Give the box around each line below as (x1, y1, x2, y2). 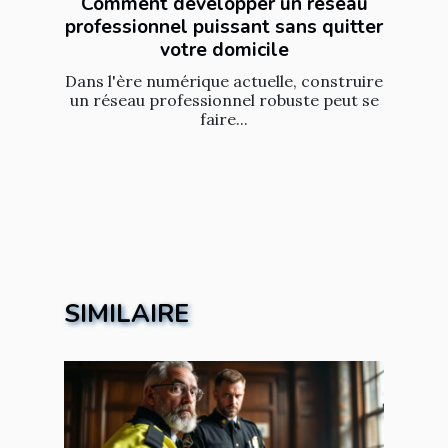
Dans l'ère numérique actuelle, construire (65, 71, 383, 92)
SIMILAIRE (64, 296, 189, 332)
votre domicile (159, 37, 289, 64)
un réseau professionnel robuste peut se (69, 90, 379, 111)
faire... (200, 109, 248, 130)
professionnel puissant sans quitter (65, 14, 383, 41)
